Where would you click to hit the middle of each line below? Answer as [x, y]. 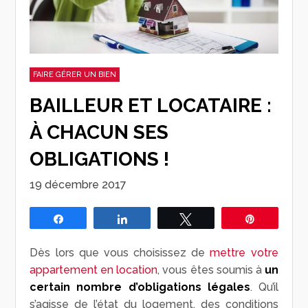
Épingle [279, 219]
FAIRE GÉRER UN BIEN [75, 75]
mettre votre [244, 253]
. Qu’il [264, 287]
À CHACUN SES [99, 133]
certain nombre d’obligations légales [140, 287]
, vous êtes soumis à [211, 270]
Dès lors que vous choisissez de [120, 253]
